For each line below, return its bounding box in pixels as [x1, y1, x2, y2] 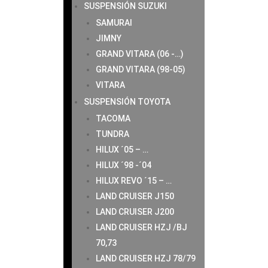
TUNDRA [95, 129, 129, 139]
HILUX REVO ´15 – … [95, 176, 172, 185]
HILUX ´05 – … [95, 145, 148, 154]
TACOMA [95, 114, 130, 123]
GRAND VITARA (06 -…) [95, 49, 184, 59]
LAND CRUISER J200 [95, 207, 174, 217]
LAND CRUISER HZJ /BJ [95, 223, 187, 232]
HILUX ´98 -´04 [95, 160, 151, 170]
